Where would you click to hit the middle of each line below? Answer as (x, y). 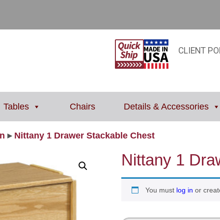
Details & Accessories (166, 107)
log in (184, 190)
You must (161, 190)
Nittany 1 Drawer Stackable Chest (83, 136)
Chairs (82, 107)
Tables (16, 107)
